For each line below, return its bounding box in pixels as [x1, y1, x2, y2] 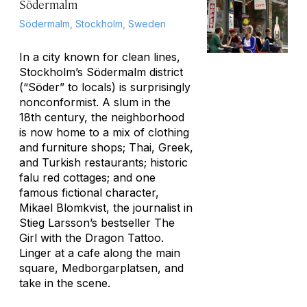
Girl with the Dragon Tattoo [19, 231, 161, 245]
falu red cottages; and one [19, 171, 156, 184]
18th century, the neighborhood [19, 110, 184, 124]
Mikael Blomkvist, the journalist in [19, 201, 193, 214]
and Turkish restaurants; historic [19, 156, 188, 169]
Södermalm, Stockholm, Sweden [19, 18, 166, 29]
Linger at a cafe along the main [19, 246, 180, 260]
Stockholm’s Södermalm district [19, 65, 183, 79]
